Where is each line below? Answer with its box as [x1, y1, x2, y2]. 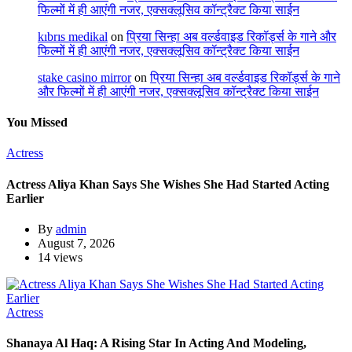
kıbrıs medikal [38, 29, 108, 43]
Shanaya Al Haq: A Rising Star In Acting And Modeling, [6, 336, 306, 350]
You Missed [6, 115, 68, 130]
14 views [38, 251, 82, 264]
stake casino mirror [38, 70, 131, 84]
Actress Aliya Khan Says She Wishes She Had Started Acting [6, 177, 329, 191]
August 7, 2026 [38, 236, 115, 250]
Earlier [6, 191, 44, 205]
